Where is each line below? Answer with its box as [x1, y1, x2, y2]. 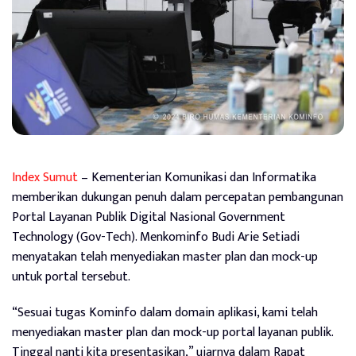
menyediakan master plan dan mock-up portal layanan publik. [12, 321, 333, 343]
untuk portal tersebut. [12, 265, 130, 288]
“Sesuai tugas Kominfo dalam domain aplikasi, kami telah [12, 301, 318, 323]
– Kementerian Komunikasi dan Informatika [78, 166, 316, 188]
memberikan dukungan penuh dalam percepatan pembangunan [12, 186, 343, 208]
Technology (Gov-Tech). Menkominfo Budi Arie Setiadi [12, 226, 300, 248]
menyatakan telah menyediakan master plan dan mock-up [12, 246, 318, 268]
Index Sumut [12, 166, 78, 188]
